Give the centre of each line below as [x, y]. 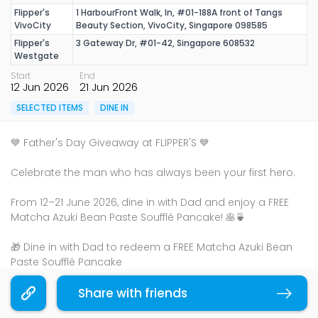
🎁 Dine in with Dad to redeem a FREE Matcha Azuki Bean [152, 247]
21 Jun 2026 [109, 87]
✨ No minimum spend [67, 292]
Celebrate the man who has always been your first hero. [153, 172]
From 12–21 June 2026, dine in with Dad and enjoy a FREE [150, 202]
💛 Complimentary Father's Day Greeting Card [127, 277]
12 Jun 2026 [40, 87]
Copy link [249, 293]
